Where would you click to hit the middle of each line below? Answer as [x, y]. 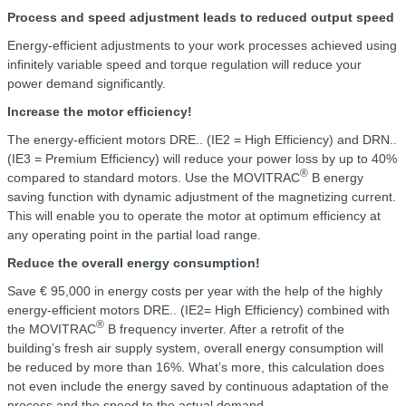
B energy [336, 177]
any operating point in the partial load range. [134, 234]
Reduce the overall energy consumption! [134, 262]
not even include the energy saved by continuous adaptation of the [198, 386]
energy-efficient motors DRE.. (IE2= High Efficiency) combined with [198, 309]
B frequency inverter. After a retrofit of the [224, 329]
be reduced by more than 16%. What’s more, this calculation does [196, 367]
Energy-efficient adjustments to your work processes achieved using [202, 45]
